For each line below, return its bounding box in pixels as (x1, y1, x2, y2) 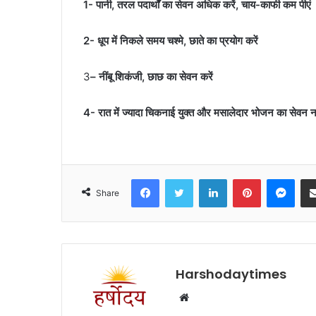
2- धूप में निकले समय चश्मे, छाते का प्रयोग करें (83, 34, 258, 48)
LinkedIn (226, 173, 263, 185)
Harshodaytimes (176, 265, 286, 284)
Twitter (193, 173, 224, 185)
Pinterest (260, 173, 300, 185)
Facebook (159, 173, 202, 185)
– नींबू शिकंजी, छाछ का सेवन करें (90, 70, 213, 84)
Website (188, 291, 229, 305)
